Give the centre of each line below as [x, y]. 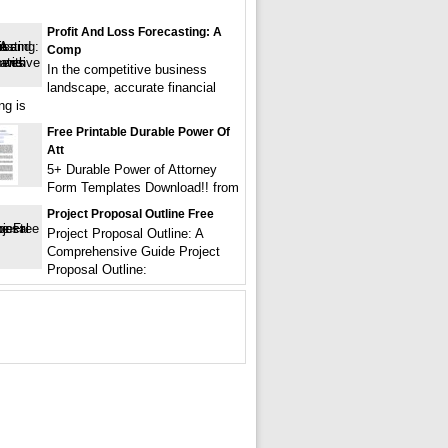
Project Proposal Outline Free [130, 214]
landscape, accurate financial [131, 87]
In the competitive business [127, 69]
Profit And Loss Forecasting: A [134, 32]
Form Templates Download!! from [143, 187]
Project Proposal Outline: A [125, 233]
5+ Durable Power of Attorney [132, 169]
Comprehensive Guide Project [133, 251]
